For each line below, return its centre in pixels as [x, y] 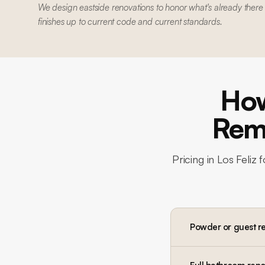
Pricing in [195, 159]
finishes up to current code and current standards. [130, 22]
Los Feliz [237, 159]
